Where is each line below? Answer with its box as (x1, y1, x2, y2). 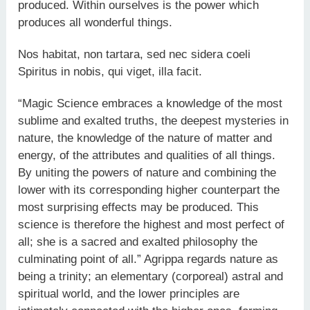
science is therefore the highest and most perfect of (18, 218, 285, 232)
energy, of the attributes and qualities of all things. (18, 149, 276, 163)
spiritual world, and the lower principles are (18, 287, 240, 301)
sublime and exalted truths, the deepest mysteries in (18, 114, 289, 128)
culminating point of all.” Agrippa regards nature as (18, 253, 279, 266)
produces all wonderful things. (18, 15, 173, 29)
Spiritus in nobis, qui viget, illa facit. (18, 65, 203, 79)
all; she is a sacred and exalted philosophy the (18, 235, 258, 249)
